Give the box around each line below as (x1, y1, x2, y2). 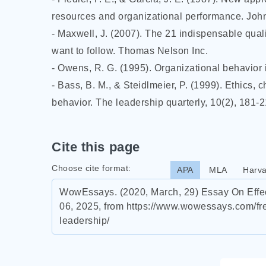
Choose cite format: (52, 163, 131, 173)
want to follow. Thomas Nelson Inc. (52, 46, 208, 56)
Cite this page (52, 140, 140, 154)
